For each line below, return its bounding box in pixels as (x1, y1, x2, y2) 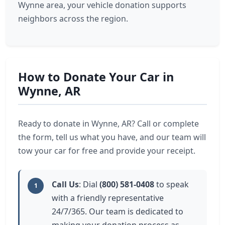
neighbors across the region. (18, 13, 128, 24)
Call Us (52, 179, 79, 190)
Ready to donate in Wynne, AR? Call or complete (18, 118, 199, 129)
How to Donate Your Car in (18, 69, 174, 85)
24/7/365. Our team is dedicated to (52, 206, 183, 217)
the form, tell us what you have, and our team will (18, 132, 206, 143)
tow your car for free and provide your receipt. (18, 145, 195, 156)
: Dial (79, 179, 99, 190)
